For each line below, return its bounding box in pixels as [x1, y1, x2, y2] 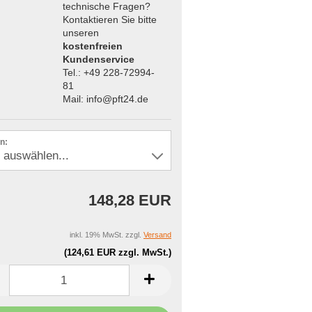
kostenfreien [62, 40, 123, 52]
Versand [143, 231, 171, 239]
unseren [62, 26, 99, 38]
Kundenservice [62, 53, 134, 65]
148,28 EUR [88, 192, 171, 209]
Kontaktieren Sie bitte [62, 13, 157, 25]
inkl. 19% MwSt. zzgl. [70, 231, 143, 239]
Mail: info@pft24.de [62, 93, 148, 104]
